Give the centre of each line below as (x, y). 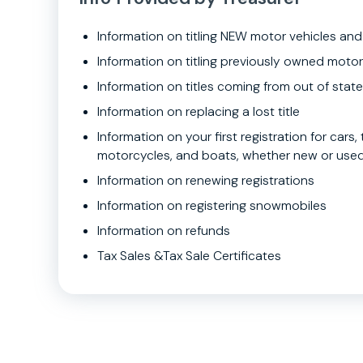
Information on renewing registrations (206, 180)
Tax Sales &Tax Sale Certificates (189, 255)
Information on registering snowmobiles (212, 205)
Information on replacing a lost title (199, 111)
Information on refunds (164, 230)
